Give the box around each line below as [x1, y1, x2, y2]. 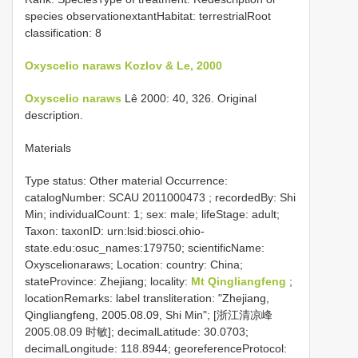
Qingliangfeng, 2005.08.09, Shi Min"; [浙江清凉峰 [25, 308, 272, 321]
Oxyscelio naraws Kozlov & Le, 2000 [25, 59, 222, 72]
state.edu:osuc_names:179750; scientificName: [25, 241, 265, 254]
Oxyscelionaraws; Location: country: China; [25, 258, 243, 271]
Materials [25, 141, 71, 154]
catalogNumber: [25, 191, 109, 204]
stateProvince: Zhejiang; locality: [25, 275, 191, 288]
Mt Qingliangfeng [191, 275, 289, 288]
